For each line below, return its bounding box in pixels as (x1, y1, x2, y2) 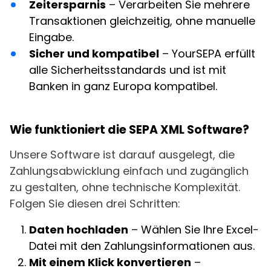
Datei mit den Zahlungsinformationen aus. (29, 238, 255, 253)
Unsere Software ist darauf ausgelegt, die (10, 147, 235, 162)
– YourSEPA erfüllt (159, 46, 255, 61)
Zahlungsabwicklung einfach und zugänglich (10, 163, 249, 178)
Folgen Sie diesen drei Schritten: (10, 196, 180, 211)
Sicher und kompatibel (29, 46, 159, 61)
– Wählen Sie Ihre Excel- (128, 222, 259, 237)
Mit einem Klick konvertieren (29, 255, 191, 270)
